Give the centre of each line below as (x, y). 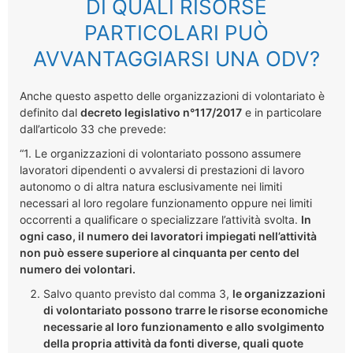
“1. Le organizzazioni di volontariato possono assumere (160, 153)
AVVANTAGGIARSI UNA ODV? (176, 58)
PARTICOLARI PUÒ (176, 32)
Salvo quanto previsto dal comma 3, (138, 293)
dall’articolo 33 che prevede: (93, 128)
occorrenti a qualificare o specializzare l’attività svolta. (160, 219)
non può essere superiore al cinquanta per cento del (160, 252)
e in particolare (282, 112)
